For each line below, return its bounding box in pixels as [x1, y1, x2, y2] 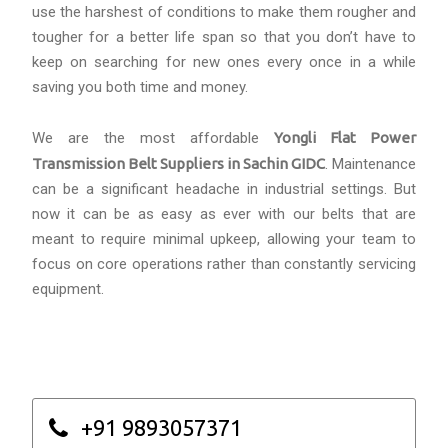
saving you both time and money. [32, 78, 248, 97]
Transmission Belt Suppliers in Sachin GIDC [32, 155, 325, 173]
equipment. [32, 280, 104, 299]
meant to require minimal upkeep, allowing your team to [32, 230, 416, 249]
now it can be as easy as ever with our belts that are [32, 205, 416, 224]
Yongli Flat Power [274, 129, 416, 147]
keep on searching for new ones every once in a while [32, 53, 416, 72]
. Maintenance [325, 155, 416, 174]
